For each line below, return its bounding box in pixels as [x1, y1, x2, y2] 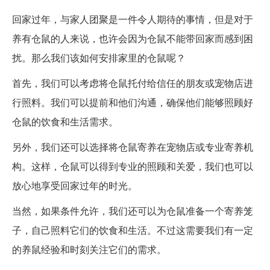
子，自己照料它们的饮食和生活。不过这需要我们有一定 [12, 223, 253, 237]
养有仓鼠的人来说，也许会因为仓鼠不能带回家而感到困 [12, 31, 253, 46]
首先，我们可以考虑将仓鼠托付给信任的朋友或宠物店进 [12, 76, 253, 90]
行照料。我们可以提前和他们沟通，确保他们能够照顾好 [12, 95, 253, 110]
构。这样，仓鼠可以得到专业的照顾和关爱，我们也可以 [12, 159, 253, 174]
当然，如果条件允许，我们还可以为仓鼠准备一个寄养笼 [12, 204, 253, 218]
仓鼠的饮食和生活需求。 [12, 115, 118, 129]
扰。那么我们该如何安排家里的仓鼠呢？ [12, 51, 186, 65]
